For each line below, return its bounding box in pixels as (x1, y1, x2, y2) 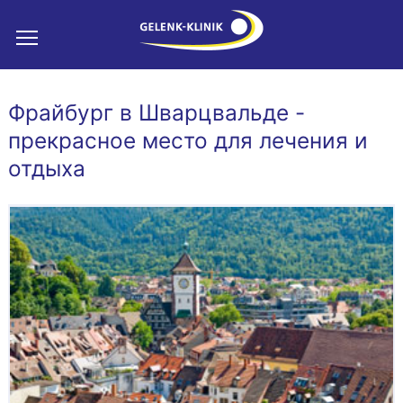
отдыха (7, 155, 85, 182)
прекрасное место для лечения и (7, 127, 368, 154)
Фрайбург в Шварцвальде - (7, 99, 305, 126)
